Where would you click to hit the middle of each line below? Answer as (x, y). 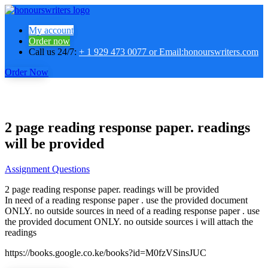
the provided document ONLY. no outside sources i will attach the (129, 221)
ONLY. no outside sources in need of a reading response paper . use (132, 211)
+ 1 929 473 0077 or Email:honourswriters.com (169, 52)
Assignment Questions (47, 169)
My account (51, 30)
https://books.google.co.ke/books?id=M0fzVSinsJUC (106, 252)
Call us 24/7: (54, 52)
